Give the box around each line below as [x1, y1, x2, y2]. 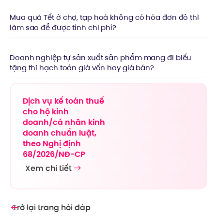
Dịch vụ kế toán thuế [23, 95, 104, 107]
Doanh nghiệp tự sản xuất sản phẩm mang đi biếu [10, 52, 192, 62]
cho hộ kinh [23, 106, 69, 117]
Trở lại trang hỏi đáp [13, 201, 91, 213]
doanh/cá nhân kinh [23, 117, 105, 128]
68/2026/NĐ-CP [23, 149, 85, 160]
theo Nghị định [23, 138, 81, 149]
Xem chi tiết [25, 162, 72, 174]
